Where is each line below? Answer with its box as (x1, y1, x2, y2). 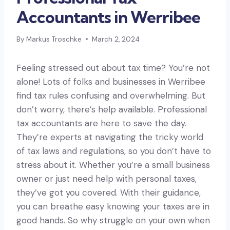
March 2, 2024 (92, 34, 140, 44)
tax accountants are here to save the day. (16, 117, 186, 129)
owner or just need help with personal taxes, (16, 172, 197, 184)
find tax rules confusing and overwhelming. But (16, 89, 205, 101)
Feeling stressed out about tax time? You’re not (16, 62, 210, 73)
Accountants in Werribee (16, 6, 200, 27)
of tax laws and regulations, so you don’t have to (16, 145, 211, 157)
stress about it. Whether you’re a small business (16, 159, 210, 170)
